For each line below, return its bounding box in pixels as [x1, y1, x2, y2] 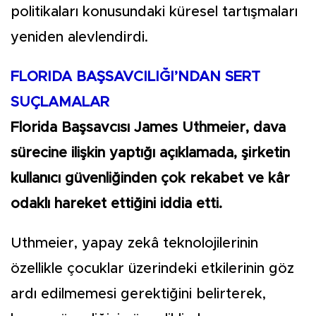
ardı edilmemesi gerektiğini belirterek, [11, 287, 266, 301]
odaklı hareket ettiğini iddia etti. [11, 197, 222, 211]
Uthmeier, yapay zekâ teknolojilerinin [11, 236, 258, 250]
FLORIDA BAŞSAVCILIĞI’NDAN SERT [11, 70, 260, 84]
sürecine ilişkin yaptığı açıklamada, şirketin [11, 146, 290, 160]
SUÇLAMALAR [11, 95, 109, 109]
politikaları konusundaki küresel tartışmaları [11, 5, 298, 19]
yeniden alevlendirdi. [11, 30, 148, 44]
